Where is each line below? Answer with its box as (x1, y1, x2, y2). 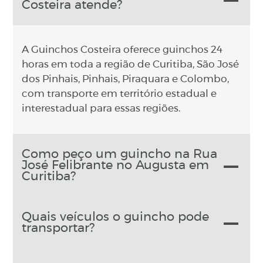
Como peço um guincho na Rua (22, 148, 218, 161)
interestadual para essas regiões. (22, 104, 181, 114)
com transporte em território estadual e (22, 89, 217, 99)
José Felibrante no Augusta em (22, 159, 210, 172)
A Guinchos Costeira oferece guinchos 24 (22, 45, 223, 55)
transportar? (22, 222, 95, 235)
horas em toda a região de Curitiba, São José (22, 60, 240, 70)
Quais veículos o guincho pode (22, 211, 210, 224)
